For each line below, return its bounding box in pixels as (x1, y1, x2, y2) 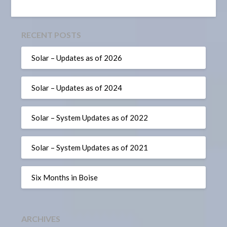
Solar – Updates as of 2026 (31, 53, 123, 62)
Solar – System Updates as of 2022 (31, 112, 148, 122)
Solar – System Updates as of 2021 (31, 142, 148, 152)
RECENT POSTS (21, 30, 82, 40)
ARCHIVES (21, 214, 61, 224)
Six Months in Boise (31, 172, 98, 182)
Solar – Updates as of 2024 (31, 83, 123, 92)
